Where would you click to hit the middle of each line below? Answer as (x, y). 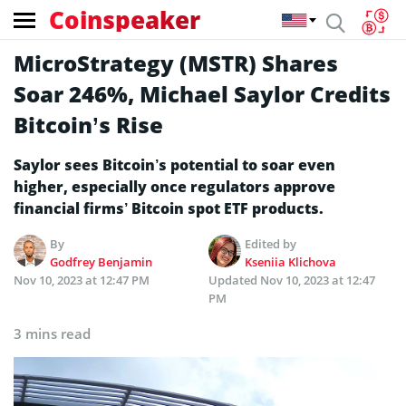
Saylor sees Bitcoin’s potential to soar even (174, 165)
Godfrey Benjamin (101, 262)
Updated (234, 280)
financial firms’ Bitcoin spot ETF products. (169, 208)
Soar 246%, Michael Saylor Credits (202, 94)
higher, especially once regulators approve (174, 187)
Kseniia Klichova (291, 262)
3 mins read (52, 333)
